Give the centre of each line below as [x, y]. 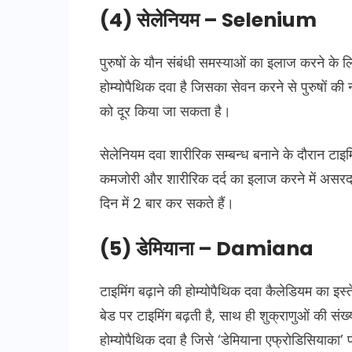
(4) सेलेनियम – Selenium [208, 20]
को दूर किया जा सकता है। [165, 111]
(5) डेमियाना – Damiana [207, 248]
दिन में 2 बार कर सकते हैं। [167, 203]
